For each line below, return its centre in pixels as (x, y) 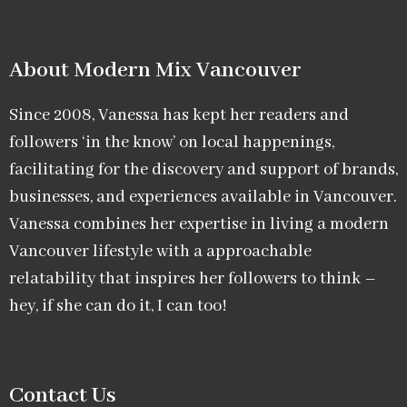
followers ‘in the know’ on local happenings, (172, 143)
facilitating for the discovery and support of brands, (203, 170)
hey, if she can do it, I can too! (118, 307)
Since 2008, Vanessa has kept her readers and (179, 116)
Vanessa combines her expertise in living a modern (199, 225)
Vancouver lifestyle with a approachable (160, 252)
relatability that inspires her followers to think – (193, 279)
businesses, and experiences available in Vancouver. (203, 198)
